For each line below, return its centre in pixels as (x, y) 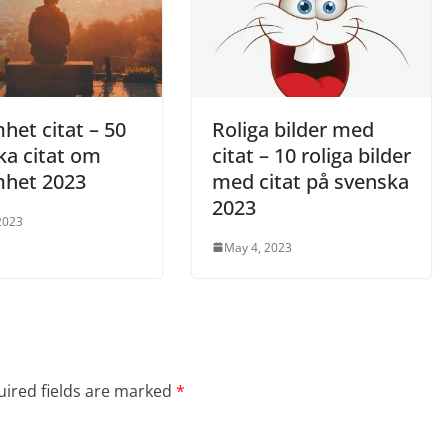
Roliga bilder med (293, 129)
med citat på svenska (310, 181)
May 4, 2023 (258, 247)
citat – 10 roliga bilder (311, 155)
